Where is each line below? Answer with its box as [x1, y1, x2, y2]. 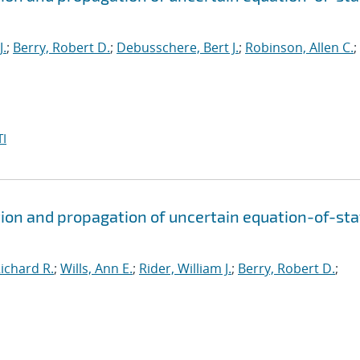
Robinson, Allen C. [245, 39, 354, 56]
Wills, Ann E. [60, 260, 133, 277]
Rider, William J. [139, 260, 231, 277]
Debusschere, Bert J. [117, 39, 239, 56]
